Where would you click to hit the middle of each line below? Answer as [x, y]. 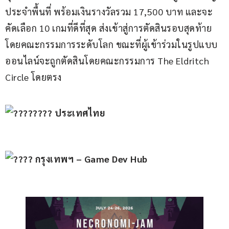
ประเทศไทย [78, 113]
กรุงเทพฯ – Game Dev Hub [90, 159]
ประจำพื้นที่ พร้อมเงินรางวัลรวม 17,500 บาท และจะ [109, 12]
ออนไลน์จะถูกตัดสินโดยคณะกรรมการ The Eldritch [108, 61]
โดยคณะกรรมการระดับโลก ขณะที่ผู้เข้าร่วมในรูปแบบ [111, 44]
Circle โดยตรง [33, 77]
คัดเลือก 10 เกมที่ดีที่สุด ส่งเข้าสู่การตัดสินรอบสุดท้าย [108, 28]
